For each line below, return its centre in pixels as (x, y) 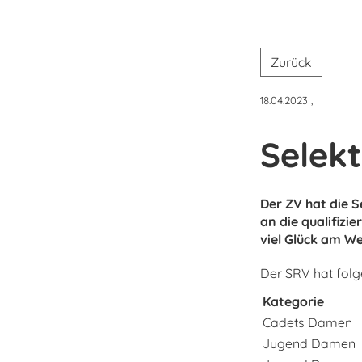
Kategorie (293, 302)
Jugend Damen (309, 344)
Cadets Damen (307, 323)
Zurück (291, 63)
